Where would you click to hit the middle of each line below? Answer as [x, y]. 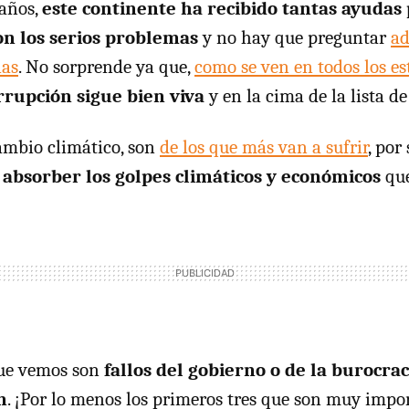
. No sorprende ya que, [106, 67]
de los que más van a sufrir [264, 147]
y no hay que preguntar [294, 37]
